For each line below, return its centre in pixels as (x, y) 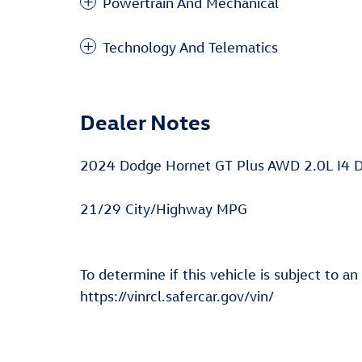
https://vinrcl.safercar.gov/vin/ (177, 296)
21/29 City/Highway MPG (164, 208)
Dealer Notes (145, 121)
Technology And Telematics (190, 47)
